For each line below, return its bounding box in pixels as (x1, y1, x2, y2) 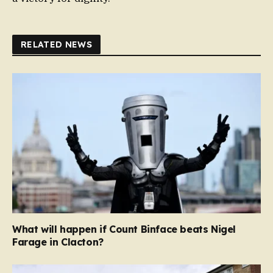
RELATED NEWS (21, 39, 93, 51)
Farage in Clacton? (12, 235, 104, 248)
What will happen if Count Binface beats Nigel (12, 222, 236, 235)
